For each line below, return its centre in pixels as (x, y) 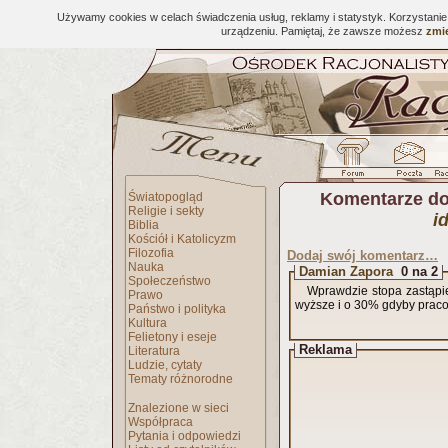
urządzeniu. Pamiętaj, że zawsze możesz (323, 31)
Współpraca (160, 422)
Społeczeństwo (169, 281)
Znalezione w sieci (178, 408)
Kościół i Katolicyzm (182, 239)
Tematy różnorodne (180, 379)
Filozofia (151, 253)
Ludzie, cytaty (165, 365)
